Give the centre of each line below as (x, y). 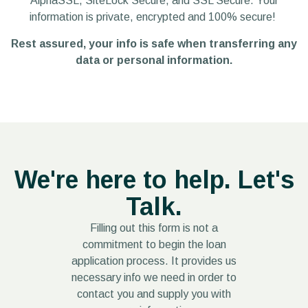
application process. (121, 261)
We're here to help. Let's (154, 180)
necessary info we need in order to (154, 278)
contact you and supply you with (154, 294)
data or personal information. (154, 60)
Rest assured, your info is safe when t (112, 43)
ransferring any (255, 43)
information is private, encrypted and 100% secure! (154, 17)
